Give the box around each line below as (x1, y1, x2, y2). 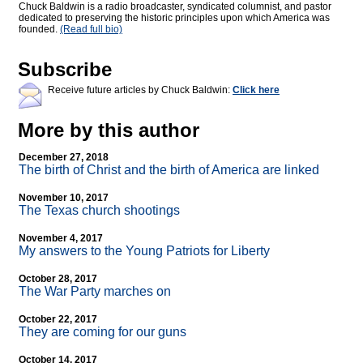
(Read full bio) (60, 23, 122, 36)
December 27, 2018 (19, 152, 109, 164)
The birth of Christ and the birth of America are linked (19, 163, 319, 177)
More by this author (18, 119, 199, 142)
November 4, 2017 (19, 233, 103, 245)
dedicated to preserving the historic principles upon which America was (19, 12, 330, 24)
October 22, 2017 (19, 314, 97, 326)
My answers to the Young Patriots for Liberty (19, 244, 270, 258)
